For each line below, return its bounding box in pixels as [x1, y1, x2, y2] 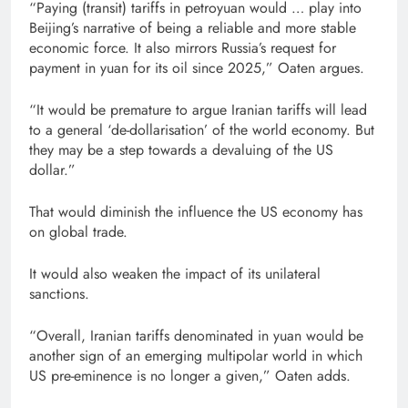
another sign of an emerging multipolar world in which [29, 345, 362, 366]
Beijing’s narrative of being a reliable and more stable [29, 17, 356, 38]
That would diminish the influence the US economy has [29, 201, 362, 222]
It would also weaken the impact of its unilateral [29, 263, 321, 284]
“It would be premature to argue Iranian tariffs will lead [29, 99, 367, 120]
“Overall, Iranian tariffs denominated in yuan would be [29, 325, 363, 346]
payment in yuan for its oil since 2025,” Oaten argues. [29, 57, 364, 78]
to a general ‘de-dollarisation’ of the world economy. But [29, 119, 374, 140]
